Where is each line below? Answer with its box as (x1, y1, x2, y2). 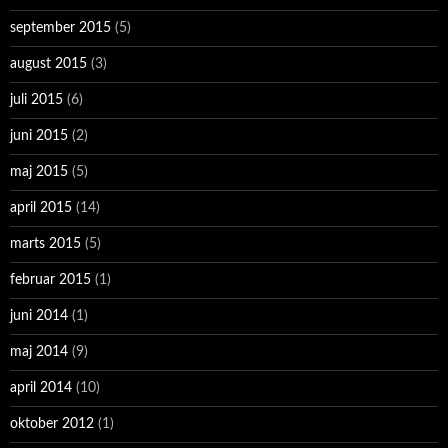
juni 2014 (10, 309, 68, 324)
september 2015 (10, 21, 111, 36)
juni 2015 (10, 129, 68, 144)
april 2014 (10, 381, 72, 396)
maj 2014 (10, 345, 68, 360)
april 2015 (10, 201, 72, 216)
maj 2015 (10, 165, 68, 180)
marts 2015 (10, 237, 81, 252)
